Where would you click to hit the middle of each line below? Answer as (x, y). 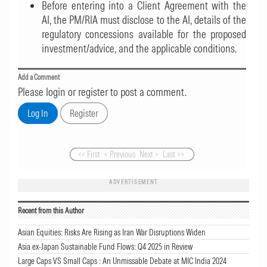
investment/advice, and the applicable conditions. (139, 49)
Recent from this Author (51, 211)
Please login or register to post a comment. (102, 92)
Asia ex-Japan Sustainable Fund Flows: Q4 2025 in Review (105, 247)
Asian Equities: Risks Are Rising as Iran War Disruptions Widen (112, 233)
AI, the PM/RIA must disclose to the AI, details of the (144, 20)
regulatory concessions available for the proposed (144, 34)
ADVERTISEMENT (133, 182)
